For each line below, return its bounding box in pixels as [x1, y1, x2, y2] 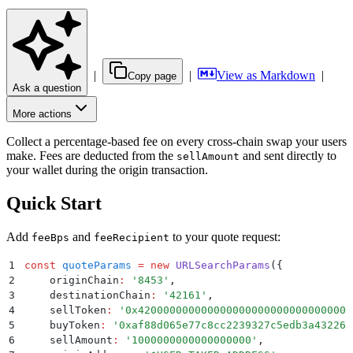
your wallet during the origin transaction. [6, 162, 208, 176]
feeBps [32, 231, 69, 243]
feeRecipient [94, 231, 169, 243]
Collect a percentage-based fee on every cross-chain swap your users [6, 134, 347, 148]
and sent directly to [240, 148, 336, 162]
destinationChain [24, 288, 150, 301]
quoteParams [56, 258, 132, 271]
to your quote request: [169, 229, 281, 243]
